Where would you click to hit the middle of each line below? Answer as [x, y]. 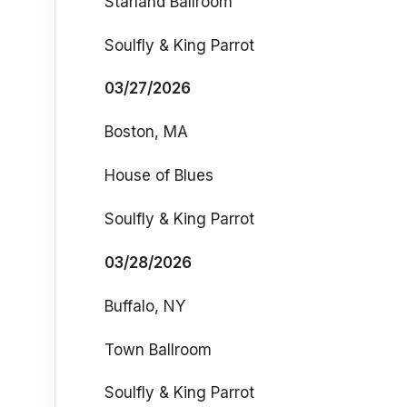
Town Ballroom [158, 349]
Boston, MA [146, 132]
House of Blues [159, 176]
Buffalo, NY [145, 306]
